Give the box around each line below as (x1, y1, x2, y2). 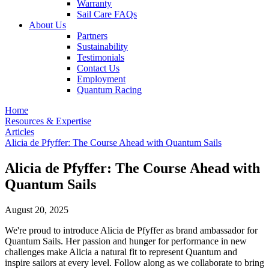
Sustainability (77, 41, 128, 52)
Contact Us (77, 63, 119, 73)
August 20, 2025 (5, 204, 68, 215)
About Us (29, 20, 66, 30)
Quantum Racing (77, 85, 142, 95)
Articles (5, 127, 34, 137)
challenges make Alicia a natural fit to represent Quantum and (5, 246, 237, 257)
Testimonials (77, 52, 124, 62)
